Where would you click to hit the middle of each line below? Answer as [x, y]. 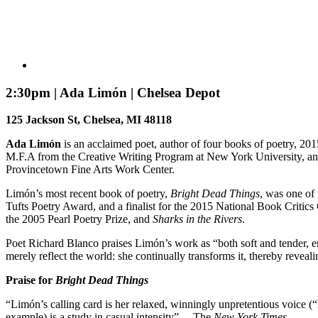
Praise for [31, 280]
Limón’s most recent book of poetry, [88, 194]
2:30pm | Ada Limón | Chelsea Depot [113, 92]
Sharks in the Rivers [197, 219]
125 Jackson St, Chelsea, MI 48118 [89, 120]
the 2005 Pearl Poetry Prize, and [79, 219]
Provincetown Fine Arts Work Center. [90, 170]
